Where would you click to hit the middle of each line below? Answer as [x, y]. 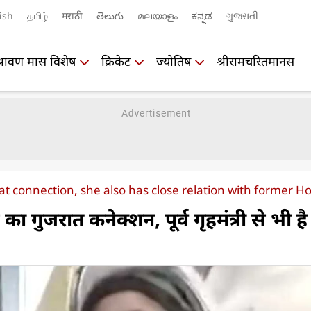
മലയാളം [157, 15]
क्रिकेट [116, 61]
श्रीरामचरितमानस [255, 61]
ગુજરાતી [242, 15]
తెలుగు [110, 15]
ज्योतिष [174, 61]
